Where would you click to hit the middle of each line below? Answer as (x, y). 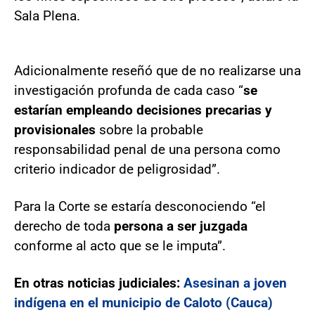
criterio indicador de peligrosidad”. (117, 169)
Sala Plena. (47, 15)
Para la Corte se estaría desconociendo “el (140, 206)
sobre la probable (149, 129)
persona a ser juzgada (181, 226)
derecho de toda (64, 226)
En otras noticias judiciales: (99, 283)
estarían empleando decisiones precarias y (143, 110)
